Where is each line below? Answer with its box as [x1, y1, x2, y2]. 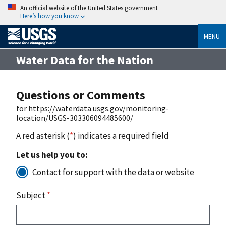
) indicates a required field [73, 130, 169, 141]
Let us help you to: [16, 149, 88, 160]
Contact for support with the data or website [32, 166, 194, 178]
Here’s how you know [20, 12, 79, 20]
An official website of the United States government [20, 4, 158, 12]
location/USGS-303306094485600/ [16, 112, 133, 123]
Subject [16, 189, 47, 201]
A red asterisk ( [16, 130, 70, 141]
